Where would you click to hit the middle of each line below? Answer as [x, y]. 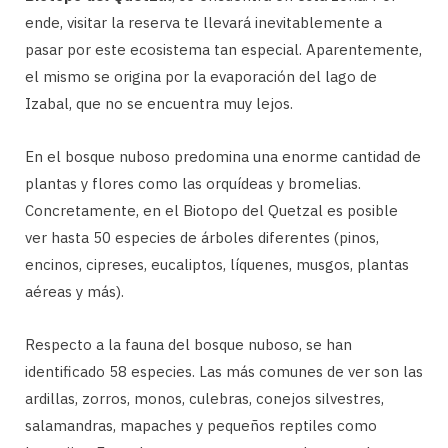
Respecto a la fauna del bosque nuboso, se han [188, 344]
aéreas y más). [74, 291]
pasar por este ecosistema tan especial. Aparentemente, [223, 49]
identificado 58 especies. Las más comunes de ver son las [224, 371]
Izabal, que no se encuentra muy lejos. [159, 103]
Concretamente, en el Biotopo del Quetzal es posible [211, 210]
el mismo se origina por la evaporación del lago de [201, 76]
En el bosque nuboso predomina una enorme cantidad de [223, 156]
